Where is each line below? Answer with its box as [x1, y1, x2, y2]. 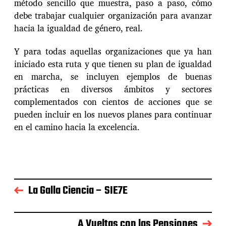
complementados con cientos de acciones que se [14, 95, 212, 109]
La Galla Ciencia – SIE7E [28, 182, 128, 200]
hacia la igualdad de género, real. [14, 21, 143, 35]
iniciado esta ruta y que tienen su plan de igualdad [14, 57, 212, 71]
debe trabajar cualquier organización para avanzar [14, 9, 212, 23]
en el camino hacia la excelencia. [14, 120, 140, 134]
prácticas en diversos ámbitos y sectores [14, 82, 212, 96]
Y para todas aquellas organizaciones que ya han [14, 44, 212, 59]
